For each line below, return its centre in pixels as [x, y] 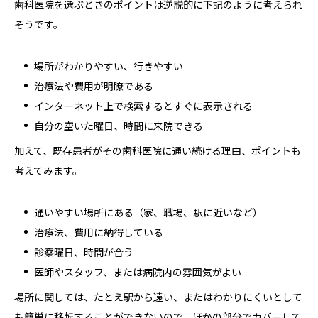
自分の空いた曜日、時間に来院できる [119, 125]
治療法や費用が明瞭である [94, 86]
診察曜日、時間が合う [84, 252]
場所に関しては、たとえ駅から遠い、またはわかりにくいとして [158, 296]
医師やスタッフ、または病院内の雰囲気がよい [138, 272]
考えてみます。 [48, 170]
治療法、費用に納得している [99, 232]
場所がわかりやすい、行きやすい [109, 66]
